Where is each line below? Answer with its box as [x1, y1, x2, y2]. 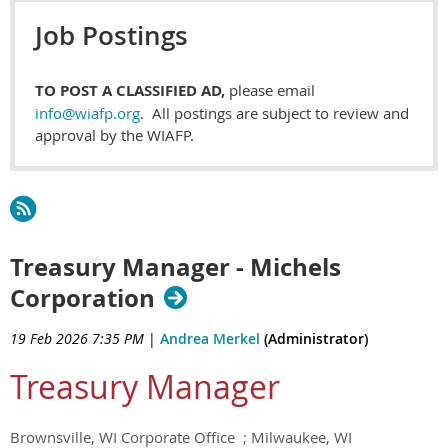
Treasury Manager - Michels [10, 250, 341, 284]
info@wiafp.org [35, 103, 140, 123]
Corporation [10, 281, 155, 315]
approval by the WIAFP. [35, 125, 194, 145]
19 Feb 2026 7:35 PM [10, 329, 144, 348]
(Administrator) [260, 329, 368, 348]
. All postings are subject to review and [140, 103, 409, 123]
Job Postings [35, 18, 188, 53]
